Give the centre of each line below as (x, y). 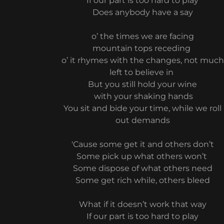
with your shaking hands (143, 96)
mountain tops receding (143, 48)
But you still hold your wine (143, 84)
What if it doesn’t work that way (142, 204)
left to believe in (143, 72)
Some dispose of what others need (142, 168)
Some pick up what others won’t (142, 156)
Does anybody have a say (142, 12)
